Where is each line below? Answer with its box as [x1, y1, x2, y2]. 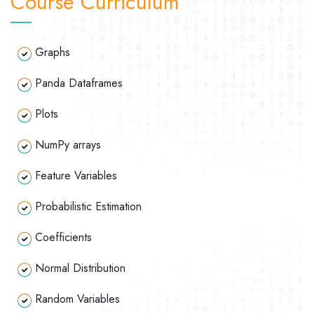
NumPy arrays [32, 137, 104, 153]
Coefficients [32, 229, 92, 246]
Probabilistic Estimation [32, 198, 142, 215]
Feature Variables [32, 168, 121, 184]
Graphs [32, 44, 81, 61]
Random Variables [32, 291, 120, 308]
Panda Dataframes [32, 75, 126, 92]
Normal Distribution [32, 260, 125, 277]
